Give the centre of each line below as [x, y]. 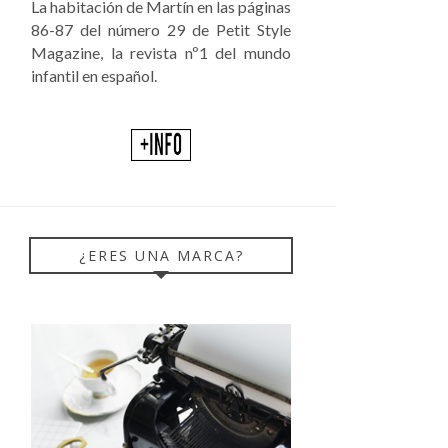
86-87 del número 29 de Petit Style [161, 30]
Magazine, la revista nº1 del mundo [161, 53]
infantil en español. [94, 76]
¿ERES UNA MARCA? [161, 255]
